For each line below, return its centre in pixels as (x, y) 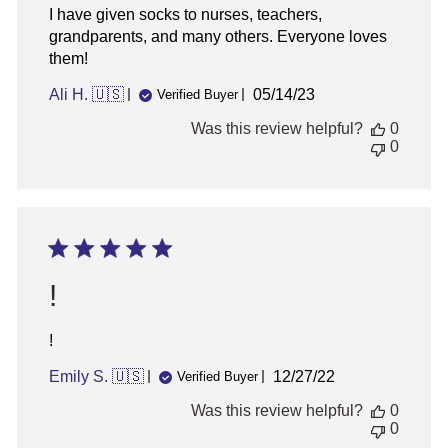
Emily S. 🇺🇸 (96, 376)
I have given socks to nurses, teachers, (185, 14)
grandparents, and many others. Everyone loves (218, 36)
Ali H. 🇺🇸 (86, 94)
